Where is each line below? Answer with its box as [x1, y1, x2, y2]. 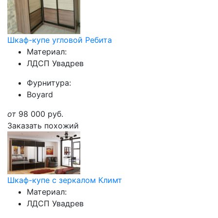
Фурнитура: [27, 78, 71, 88]
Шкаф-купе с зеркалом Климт [7, 175, 122, 185]
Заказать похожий [7, 121, 79, 130]
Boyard [27, 90, 53, 99]
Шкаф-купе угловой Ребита [7, 35, 112, 45]
